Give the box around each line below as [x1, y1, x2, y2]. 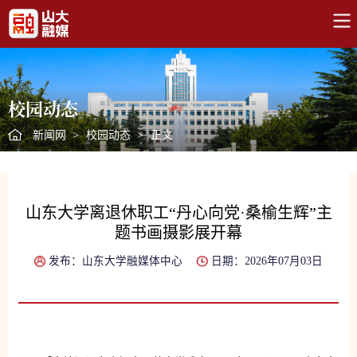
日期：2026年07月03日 [210, 255, 323, 268]
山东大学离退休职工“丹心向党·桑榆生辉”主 [25, 204, 332, 222]
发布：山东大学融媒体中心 [49, 255, 183, 268]
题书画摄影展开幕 [115, 224, 242, 242]
